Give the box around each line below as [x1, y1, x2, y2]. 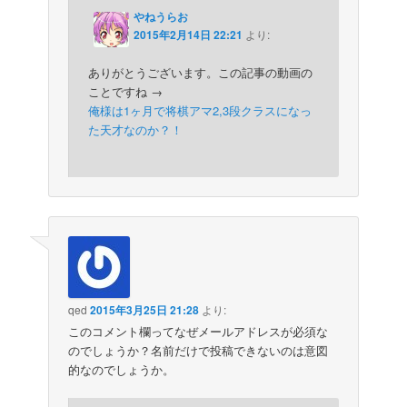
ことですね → [88, 82, 164, 100]
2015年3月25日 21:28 [90, 302, 200, 319]
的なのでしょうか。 [68, 361, 175, 379]
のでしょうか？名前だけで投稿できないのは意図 [68, 342, 329, 360]
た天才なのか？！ [88, 120, 184, 138]
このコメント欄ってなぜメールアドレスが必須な [68, 323, 329, 341]
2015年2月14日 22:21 [134, 25, 243, 43]
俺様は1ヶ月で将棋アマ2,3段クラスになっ [88, 101, 313, 119]
